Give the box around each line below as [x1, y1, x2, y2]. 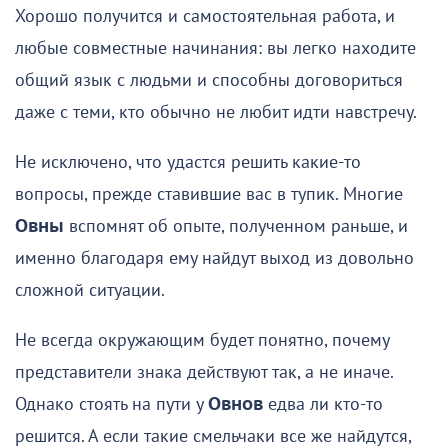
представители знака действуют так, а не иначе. [15, 361, 393, 383]
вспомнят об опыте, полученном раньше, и [64, 215, 408, 237]
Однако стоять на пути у [15, 393, 208, 415]
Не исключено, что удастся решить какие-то [15, 151, 361, 173]
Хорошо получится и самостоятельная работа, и [15, 5, 395, 27]
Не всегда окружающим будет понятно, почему [15, 329, 389, 351]
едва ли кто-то [263, 393, 383, 415]
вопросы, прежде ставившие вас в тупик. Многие [15, 183, 403, 205]
